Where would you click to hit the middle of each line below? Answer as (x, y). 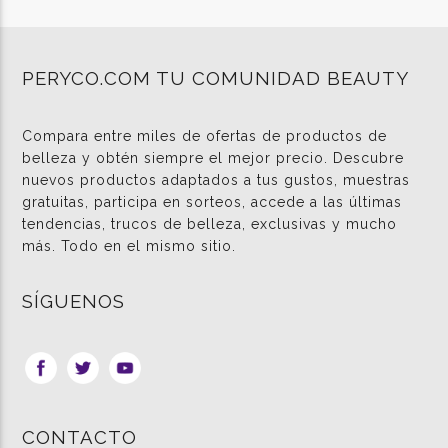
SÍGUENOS (74, 301)
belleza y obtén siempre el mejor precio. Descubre (213, 157)
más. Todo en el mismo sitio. (129, 245)
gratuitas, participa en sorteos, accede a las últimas (212, 201)
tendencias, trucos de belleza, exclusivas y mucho (210, 223)
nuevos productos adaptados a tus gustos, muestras (216, 179)
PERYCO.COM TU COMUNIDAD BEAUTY (216, 77)
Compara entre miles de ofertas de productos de (205, 135)
